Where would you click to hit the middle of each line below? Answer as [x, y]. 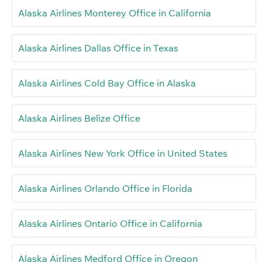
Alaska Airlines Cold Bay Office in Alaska [107, 83]
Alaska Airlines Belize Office [79, 118]
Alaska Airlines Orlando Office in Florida [105, 189]
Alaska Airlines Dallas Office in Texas [98, 48]
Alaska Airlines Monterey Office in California [115, 13]
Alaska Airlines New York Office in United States [124, 154]
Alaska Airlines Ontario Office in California [110, 224]
